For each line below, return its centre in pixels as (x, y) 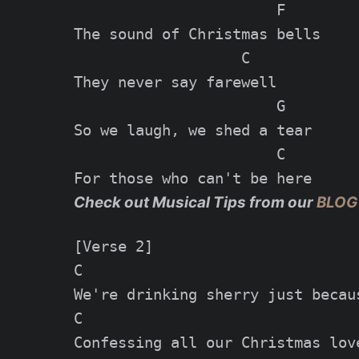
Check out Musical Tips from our (195, 203)
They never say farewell (175, 83)
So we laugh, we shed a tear (193, 131)
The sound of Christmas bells (197, 34)
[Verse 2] (113, 246)
